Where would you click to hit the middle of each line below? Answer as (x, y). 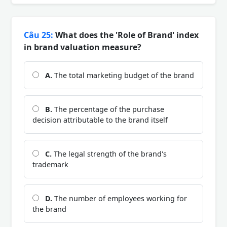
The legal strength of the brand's (109, 154)
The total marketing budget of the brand (123, 75)
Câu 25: (39, 35)
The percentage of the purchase (108, 109)
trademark (50, 165)
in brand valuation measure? (83, 47)
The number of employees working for (120, 199)
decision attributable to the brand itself (100, 120)
